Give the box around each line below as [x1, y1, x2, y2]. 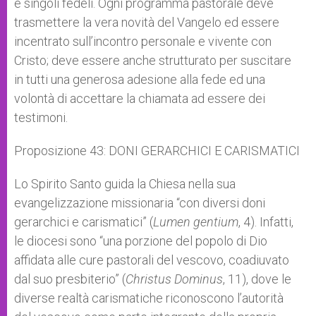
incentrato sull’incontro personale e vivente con [14, 34, 272, 49]
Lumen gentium [153, 214, 238, 229]
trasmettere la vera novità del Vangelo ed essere [14, 15, 279, 30]
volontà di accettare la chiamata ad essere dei [14, 91, 265, 106]
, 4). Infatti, [238, 214, 293, 229]
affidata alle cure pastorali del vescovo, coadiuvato [14, 253, 289, 267]
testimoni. [14, 110, 68, 125]
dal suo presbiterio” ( [14, 272, 126, 286]
